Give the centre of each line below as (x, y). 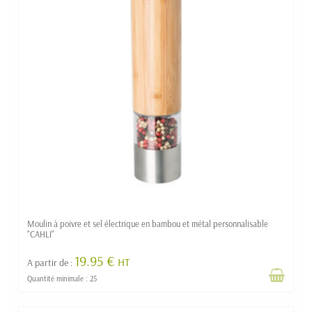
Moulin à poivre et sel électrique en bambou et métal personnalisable (148, 224)
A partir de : (51, 263)
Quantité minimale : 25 (62, 278)
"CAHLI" (41, 234)
